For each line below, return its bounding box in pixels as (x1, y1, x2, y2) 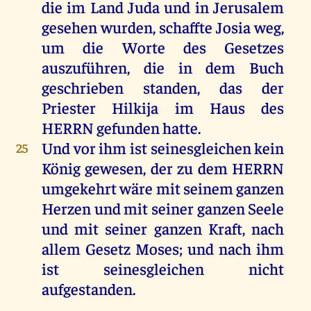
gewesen (85, 158, 144, 178)
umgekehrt (41, 178, 117, 199)
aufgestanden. (41, 278, 135, 299)
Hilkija (95, 97, 175, 118)
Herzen (41, 198, 91, 219)
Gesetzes (224, 37, 285, 58)
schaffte (159, 17, 212, 37)
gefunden (96, 117, 160, 138)
